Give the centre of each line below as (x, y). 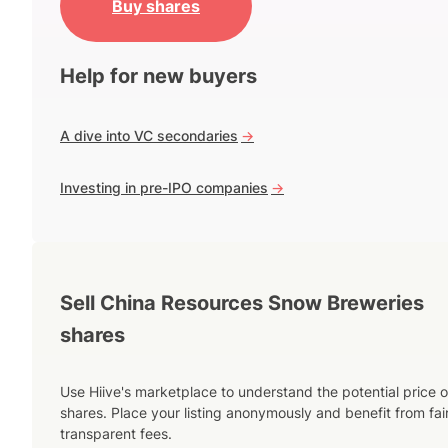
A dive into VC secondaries (149, 136)
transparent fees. (116, 434)
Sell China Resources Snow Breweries (242, 302)
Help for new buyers (158, 76)
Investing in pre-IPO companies (164, 188)
